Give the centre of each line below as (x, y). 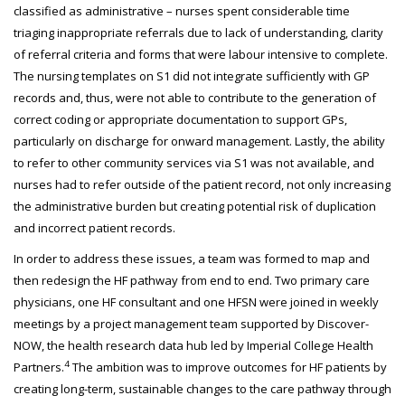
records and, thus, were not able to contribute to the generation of (195, 98)
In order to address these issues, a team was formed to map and (192, 259)
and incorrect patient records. (94, 228)
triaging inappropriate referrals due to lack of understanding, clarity (198, 33)
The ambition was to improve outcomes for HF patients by (228, 367)
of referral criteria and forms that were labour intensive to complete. (201, 54)
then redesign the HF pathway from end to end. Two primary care (192, 280)
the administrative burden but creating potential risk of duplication (195, 206)
